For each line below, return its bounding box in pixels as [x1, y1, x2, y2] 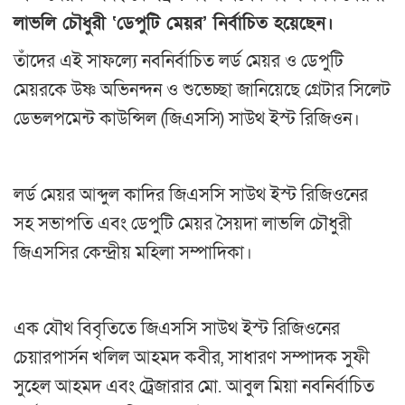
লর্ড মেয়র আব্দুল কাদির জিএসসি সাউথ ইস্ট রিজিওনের [14, 183, 368, 207]
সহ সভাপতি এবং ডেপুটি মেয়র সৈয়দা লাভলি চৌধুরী [14, 212, 352, 236]
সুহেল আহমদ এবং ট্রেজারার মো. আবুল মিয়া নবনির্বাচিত [14, 374, 374, 399]
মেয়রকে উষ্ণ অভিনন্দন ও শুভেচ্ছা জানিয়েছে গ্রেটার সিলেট [14, 78, 391, 102]
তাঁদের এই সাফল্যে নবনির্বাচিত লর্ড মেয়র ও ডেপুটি [14, 49, 344, 73]
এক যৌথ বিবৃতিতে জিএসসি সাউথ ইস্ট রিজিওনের [14, 316, 340, 341]
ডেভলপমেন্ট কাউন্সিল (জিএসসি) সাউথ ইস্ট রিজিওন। [14, 107, 360, 131]
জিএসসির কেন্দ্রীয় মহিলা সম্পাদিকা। [14, 240, 252, 265]
